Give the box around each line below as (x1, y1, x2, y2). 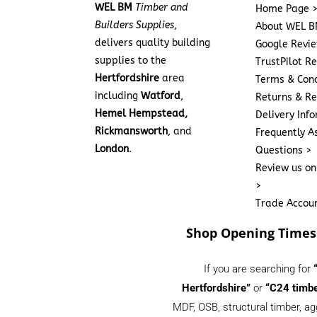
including (95, 90, 142, 103)
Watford (141, 90, 181, 103)
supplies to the (95, 54, 167, 67)
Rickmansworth (95, 125, 168, 138)
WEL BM (95, 1, 133, 14)
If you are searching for (204, 263, 314, 276)
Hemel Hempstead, (95, 108, 188, 120)
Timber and (135, 1, 189, 14)
